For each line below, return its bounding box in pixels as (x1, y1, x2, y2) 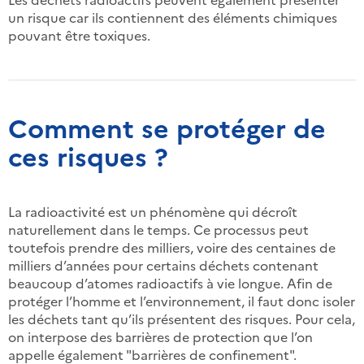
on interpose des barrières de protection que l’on (8, 327, 313, 345)
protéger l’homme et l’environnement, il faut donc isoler (8, 292, 355, 310)
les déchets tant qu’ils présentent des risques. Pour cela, (8, 310, 355, 327)
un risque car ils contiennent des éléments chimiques (8, 8, 337, 26)
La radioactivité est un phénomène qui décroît (8, 202, 297, 220)
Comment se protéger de (8, 109, 326, 145)
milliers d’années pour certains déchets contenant (8, 256, 318, 274)
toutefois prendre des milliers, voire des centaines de (8, 238, 336, 256)
